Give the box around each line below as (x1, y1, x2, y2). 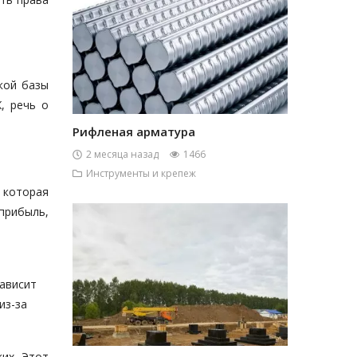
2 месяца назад (86, 147, 159, 161)
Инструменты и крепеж (86, 167, 196, 180)
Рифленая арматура (73, 124, 195, 139)
